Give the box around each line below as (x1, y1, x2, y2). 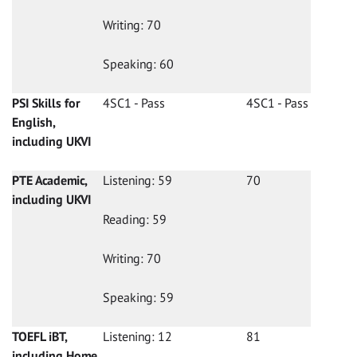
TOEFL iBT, (12, 328, 67, 345)
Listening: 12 (103, 328, 172, 345)
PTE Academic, (12, 172, 87, 189)
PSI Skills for (12, 95, 80, 112)
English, (12, 114, 55, 131)
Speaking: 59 (103, 289, 174, 306)
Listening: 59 (103, 172, 172, 189)
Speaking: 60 (103, 56, 174, 73)
